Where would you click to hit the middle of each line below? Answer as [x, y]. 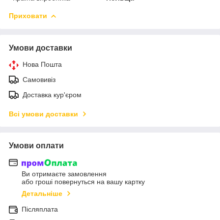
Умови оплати [36, 145]
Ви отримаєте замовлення [64, 174]
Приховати [28, 15]
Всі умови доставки [43, 114]
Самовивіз [39, 79]
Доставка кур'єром [52, 95]
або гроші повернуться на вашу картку [83, 182]
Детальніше [42, 194]
